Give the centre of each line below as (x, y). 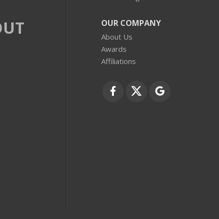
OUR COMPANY (131, 23)
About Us (117, 37)
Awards (114, 49)
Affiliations (118, 61)
